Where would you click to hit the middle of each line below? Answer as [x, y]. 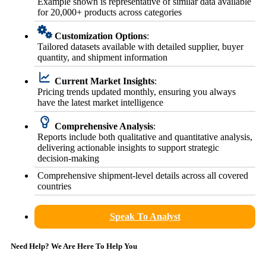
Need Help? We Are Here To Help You [74, 246]
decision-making [68, 158]
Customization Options [101, 36]
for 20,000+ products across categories [110, 12]
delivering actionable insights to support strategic [128, 147]
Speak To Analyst [145, 216]
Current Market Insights [104, 81]
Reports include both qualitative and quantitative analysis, [145, 137]
